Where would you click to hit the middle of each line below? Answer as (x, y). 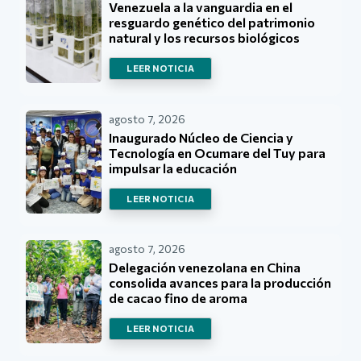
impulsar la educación (173, 168)
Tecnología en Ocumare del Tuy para (218, 152)
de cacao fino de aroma (178, 298)
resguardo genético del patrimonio (212, 23)
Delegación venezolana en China (205, 268)
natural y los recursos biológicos (205, 38)
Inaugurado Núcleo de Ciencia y (201, 137)
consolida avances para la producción (220, 283)
